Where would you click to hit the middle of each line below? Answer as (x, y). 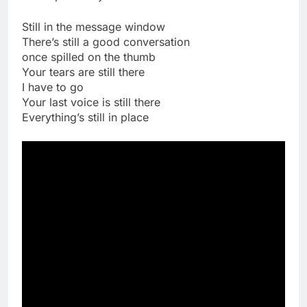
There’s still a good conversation (106, 42)
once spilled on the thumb (89, 57)
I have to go (53, 87)
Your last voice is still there (91, 102)
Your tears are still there (83, 72)
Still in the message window (94, 27)
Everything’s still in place (85, 118)
